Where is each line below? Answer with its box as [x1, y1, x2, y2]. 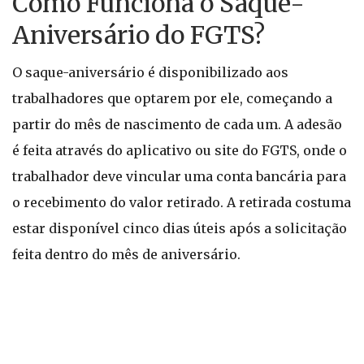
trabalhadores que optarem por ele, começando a [12, 90, 332, 106]
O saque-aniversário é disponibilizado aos [12, 64, 288, 80]
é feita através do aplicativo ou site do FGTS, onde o [12, 142, 347, 158]
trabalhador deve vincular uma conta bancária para [12, 168, 346, 184]
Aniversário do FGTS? [12, 19, 265, 50]
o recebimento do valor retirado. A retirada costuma [12, 194, 351, 210]
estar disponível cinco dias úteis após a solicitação [12, 220, 347, 236]
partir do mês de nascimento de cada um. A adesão [12, 116, 342, 132]
